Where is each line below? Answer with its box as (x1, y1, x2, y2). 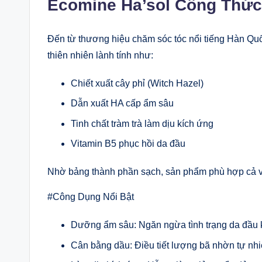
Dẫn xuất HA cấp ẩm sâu (71, 98, 174, 109)
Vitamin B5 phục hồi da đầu (71, 139, 185, 149)
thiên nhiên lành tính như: (47, 50, 153, 60)
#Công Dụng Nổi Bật (47, 192, 134, 202)
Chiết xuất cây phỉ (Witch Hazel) (71, 78, 204, 88)
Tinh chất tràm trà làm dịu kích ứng (71, 118, 213, 129)
